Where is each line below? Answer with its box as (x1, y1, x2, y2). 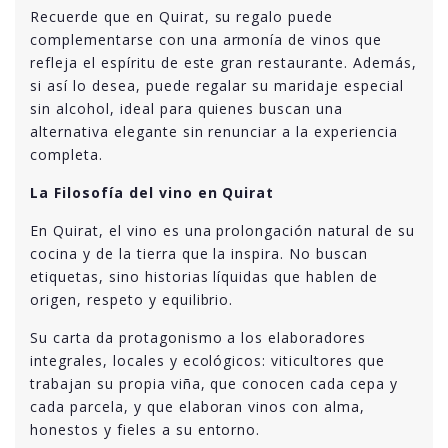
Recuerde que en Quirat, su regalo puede (30, 6, 334, 26)
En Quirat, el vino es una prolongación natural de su (30, 220, 415, 240)
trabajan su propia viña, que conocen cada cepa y (30, 373, 399, 393)
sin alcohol (30, 98, 110, 118)
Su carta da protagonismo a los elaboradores (30, 327, 367, 347)
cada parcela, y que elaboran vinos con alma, (30, 396, 366, 416)
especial (339, 75, 404, 95)
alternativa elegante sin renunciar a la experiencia (30, 121, 398, 141)
